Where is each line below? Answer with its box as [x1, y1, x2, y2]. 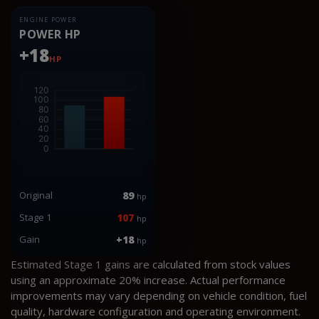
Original [19, 188, 53, 202]
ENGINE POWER [19, 14, 77, 24]
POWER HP [19, 26, 82, 42]
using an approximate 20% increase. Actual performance [11, 272, 286, 287]
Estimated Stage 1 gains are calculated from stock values [11, 256, 291, 271]
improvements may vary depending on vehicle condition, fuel [11, 288, 307, 303]
